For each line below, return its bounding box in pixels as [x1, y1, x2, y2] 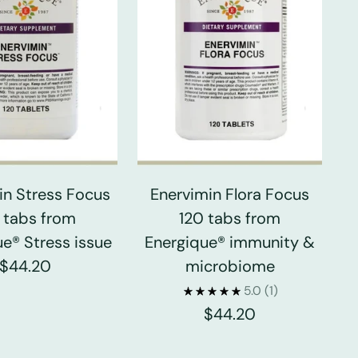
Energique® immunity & [145, 231, 316, 253]
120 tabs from [179, 207, 281, 229]
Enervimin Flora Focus [150, 183, 310, 205]
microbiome [185, 255, 275, 276]
